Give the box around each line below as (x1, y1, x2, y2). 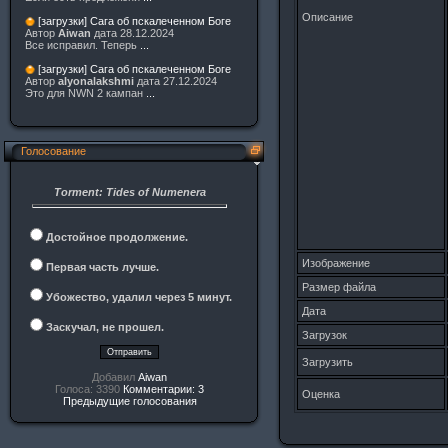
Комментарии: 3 (123, 383, 204, 395)
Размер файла (302, 281, 376, 293)
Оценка (302, 388, 340, 400)
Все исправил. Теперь (25, 39, 140, 52)
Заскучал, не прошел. (46, 321, 164, 333)
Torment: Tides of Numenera (53, 186, 206, 198)
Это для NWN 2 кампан (25, 87, 146, 100)
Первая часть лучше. (46, 261, 159, 273)
